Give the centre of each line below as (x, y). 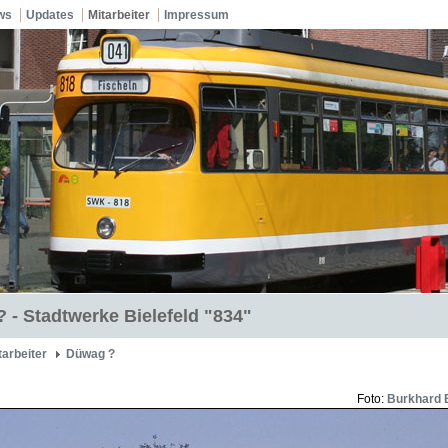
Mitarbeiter (119, 15)
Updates (50, 15)
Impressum (196, 15)
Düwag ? (90, 354)
